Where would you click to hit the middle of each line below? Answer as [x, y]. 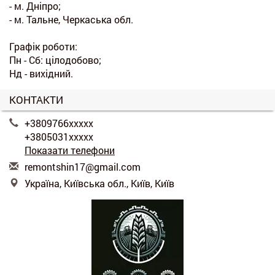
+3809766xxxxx [59, 123]
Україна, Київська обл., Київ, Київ [99, 184]
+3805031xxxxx [59, 137]
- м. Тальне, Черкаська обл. [71, 20]
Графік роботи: [43, 47]
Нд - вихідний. [41, 74]
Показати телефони [70, 150]
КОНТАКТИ [36, 100]
